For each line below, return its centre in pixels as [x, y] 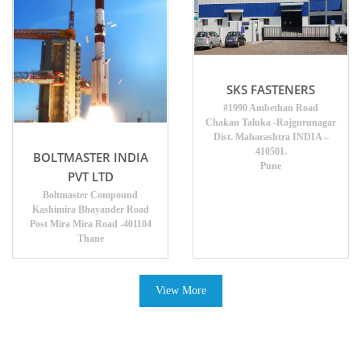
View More [180, 290]
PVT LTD [90, 176]
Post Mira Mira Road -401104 [90, 224]
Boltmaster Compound [90, 195]
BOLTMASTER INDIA [90, 157]
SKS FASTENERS [271, 90]
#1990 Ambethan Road [271, 108]
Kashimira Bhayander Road [90, 209]
